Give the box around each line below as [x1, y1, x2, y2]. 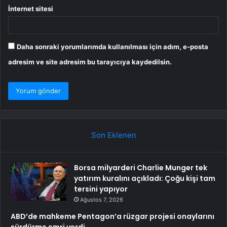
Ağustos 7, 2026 [80, 196, 123, 203]
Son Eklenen [91, 130, 136, 140]
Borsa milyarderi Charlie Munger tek [74, 163, 207, 173]
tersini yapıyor [74, 184, 128, 194]
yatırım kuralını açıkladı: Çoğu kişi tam [74, 173, 215, 183]
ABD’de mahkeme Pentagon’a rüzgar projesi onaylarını [11, 211, 214, 221]
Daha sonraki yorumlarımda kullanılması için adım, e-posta [17, 43, 208, 51]
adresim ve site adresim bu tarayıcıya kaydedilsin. [8, 58, 172, 66]
